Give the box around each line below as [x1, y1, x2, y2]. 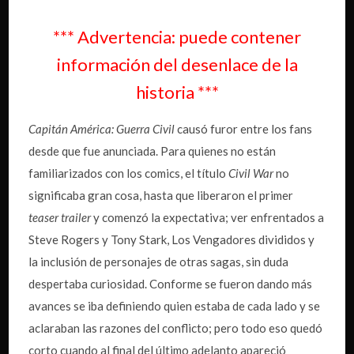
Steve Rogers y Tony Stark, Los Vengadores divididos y [28, 232, 315, 247]
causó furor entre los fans [175, 121, 313, 136]
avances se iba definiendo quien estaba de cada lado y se [28, 298, 321, 313]
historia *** [135, 81, 219, 103]
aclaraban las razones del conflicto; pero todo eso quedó [28, 320, 323, 335]
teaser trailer [28, 209, 92, 224]
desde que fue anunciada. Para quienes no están [28, 143, 277, 158]
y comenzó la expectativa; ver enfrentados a [91, 209, 325, 224]
